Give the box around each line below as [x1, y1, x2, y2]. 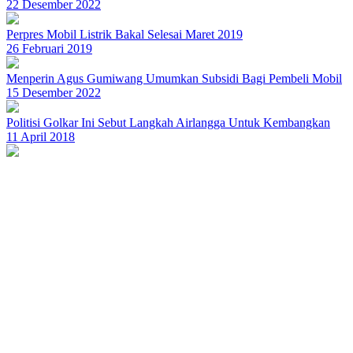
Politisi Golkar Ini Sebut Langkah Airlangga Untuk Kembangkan [6, 116, 330, 129]
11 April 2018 [6, 130, 75, 143]
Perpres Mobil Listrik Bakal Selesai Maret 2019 [6, 28, 243, 41]
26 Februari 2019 [6, 42, 92, 55]
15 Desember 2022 [6, 86, 101, 99]
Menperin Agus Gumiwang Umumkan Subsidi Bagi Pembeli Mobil [6, 72, 342, 85]
